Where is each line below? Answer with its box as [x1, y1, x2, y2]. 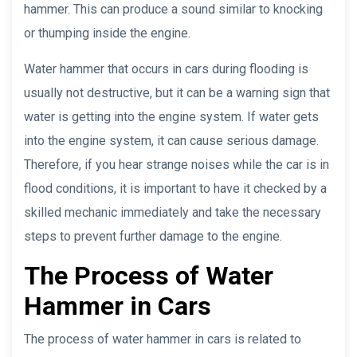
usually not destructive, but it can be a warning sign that [24, 84, 330, 100]
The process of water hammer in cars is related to [24, 331, 301, 347]
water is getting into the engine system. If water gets [24, 108, 319, 124]
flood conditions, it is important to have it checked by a [24, 180, 327, 196]
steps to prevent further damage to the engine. [24, 228, 282, 244]
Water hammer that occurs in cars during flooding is [24, 61, 308, 76]
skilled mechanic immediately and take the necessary [24, 204, 321, 220]
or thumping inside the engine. [24, 25, 190, 41]
